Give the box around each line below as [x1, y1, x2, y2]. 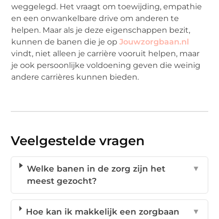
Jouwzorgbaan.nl [119, 37, 190, 47]
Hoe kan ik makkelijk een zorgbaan [25, 206, 179, 217]
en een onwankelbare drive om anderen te [11, 14, 179, 23]
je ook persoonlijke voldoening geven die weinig [11, 61, 201, 70]
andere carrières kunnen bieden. [11, 72, 139, 82]
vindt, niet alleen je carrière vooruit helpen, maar [11, 49, 200, 59]
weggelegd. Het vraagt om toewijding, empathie [11, 2, 202, 12]
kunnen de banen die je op [11, 37, 120, 47]
